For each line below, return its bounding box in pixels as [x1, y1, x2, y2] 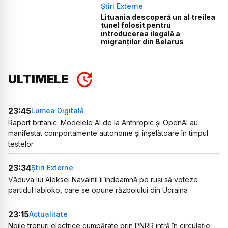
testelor [8, 139, 34, 148]
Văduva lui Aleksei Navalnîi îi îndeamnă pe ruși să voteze [8, 175, 198, 184]
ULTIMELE [8, 71, 68, 87]
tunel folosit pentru [101, 21, 172, 30]
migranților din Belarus [101, 37, 184, 46]
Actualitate [29, 210, 68, 219]
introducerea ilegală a [101, 29, 181, 38]
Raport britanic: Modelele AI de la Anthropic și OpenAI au [8, 118, 198, 127]
